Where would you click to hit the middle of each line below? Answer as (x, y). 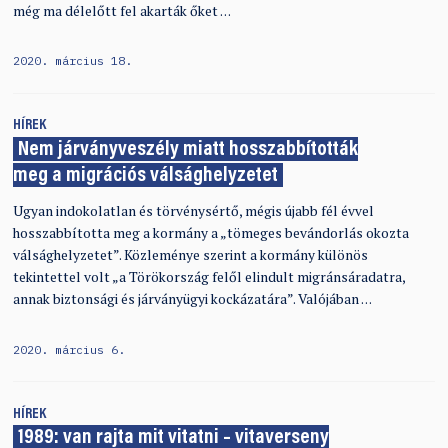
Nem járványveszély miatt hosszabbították (187, 150)
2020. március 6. (68, 349)
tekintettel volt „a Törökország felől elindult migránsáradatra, (208, 277)
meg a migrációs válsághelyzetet (145, 176)
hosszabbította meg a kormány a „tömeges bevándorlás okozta (210, 233)
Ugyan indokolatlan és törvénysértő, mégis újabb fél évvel (193, 211)
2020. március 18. (72, 60)
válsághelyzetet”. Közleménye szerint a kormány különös (190, 255)
